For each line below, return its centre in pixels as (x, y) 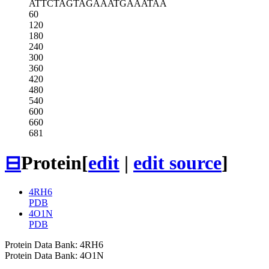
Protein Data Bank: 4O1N (54, 256)
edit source (177, 163)
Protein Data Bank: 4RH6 (54, 245)
